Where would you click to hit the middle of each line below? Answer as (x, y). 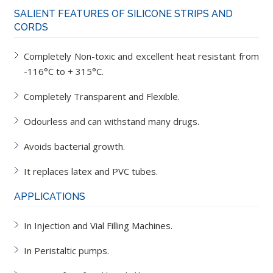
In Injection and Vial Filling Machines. (98, 225)
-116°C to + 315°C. (64, 71)
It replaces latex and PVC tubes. (91, 171)
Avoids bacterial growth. (75, 146)
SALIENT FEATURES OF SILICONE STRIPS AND (124, 14)
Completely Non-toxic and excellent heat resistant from (141, 56)
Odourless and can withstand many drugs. (112, 121)
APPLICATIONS (50, 197)
